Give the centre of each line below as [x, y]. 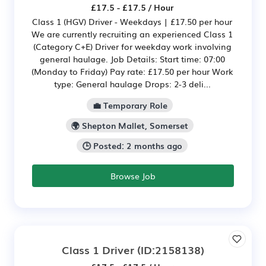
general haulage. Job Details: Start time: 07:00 [132, 59]
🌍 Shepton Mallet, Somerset [130, 126]
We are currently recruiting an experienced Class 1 [132, 34]
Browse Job [133, 175]
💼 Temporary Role [130, 105]
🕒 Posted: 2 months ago [132, 145]
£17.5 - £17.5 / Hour [132, 7]
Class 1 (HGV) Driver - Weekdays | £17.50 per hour [132, 22]
